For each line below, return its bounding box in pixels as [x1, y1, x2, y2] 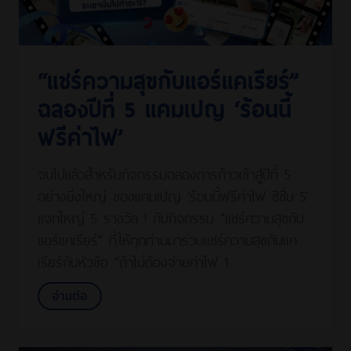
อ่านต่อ [52, 287, 88, 306]
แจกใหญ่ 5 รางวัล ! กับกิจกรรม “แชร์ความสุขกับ [38, 204, 304, 230]
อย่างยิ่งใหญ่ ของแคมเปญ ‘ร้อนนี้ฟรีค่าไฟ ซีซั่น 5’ [38, 182, 309, 208]
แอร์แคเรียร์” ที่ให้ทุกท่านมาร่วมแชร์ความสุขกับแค [38, 226, 297, 251]
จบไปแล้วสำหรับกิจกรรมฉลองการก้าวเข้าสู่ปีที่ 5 [38, 160, 291, 186]
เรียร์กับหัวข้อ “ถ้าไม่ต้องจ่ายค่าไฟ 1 [38, 248, 229, 273]
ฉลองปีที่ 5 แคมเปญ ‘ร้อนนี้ [38, 88, 291, 126]
